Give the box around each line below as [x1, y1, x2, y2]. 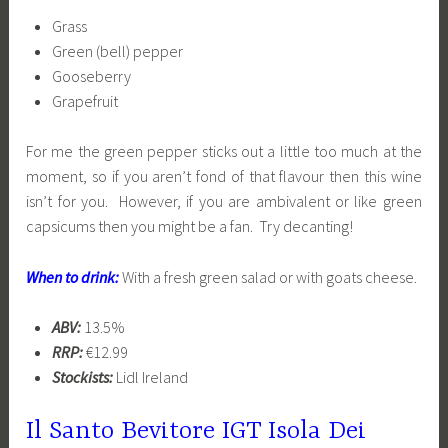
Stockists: [51, 367, 116, 388]
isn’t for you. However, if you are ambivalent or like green [26, 191, 422, 212]
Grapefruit [51, 90, 118, 111]
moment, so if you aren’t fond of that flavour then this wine [26, 166, 422, 187]
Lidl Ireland [115, 367, 188, 388]
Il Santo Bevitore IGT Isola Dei [26, 416, 367, 446]
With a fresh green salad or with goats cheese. [122, 266, 418, 287]
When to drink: [26, 266, 123, 287]
